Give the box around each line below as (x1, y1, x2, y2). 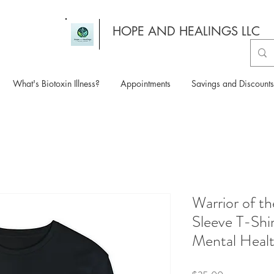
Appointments (120, 77, 171, 89)
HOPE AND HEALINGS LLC (112, 23, 260, 39)
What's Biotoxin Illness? (13, 77, 100, 89)
